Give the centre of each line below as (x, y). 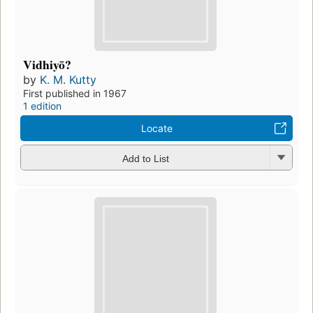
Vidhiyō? (47, 65)
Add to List (145, 158)
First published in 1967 (75, 94)
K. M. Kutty (68, 80)
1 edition (42, 106)
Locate (156, 129)
